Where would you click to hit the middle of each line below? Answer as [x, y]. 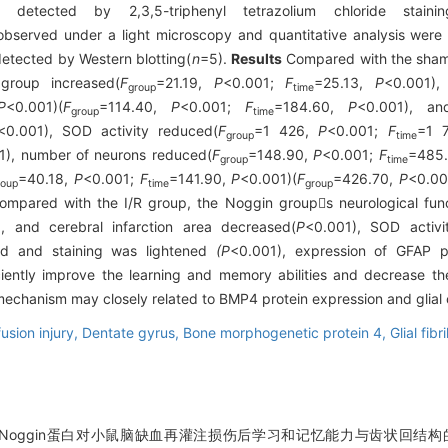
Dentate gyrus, [132, 333]
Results [256, 59]
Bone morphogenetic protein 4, [286, 333]
